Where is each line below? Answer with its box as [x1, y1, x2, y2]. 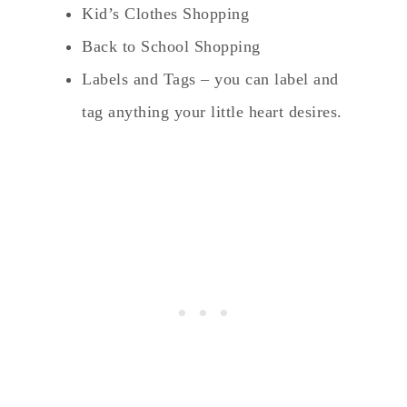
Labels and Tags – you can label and [82, 69, 339, 88]
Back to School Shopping [82, 36, 261, 55]
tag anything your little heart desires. [82, 102, 342, 121]
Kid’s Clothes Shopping [82, 4, 249, 23]
